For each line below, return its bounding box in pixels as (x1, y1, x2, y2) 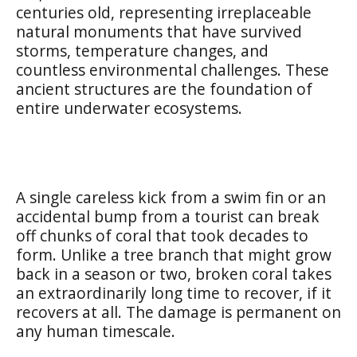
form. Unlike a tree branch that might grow (16, 243, 331, 265)
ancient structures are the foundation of (16, 77, 312, 100)
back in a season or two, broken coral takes (16, 262, 331, 284)
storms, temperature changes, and (16, 39, 269, 61)
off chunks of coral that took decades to (16, 224, 308, 246)
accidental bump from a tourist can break (16, 205, 320, 227)
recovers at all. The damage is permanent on (16, 300, 341, 323)
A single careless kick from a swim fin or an (16, 186, 326, 208)
